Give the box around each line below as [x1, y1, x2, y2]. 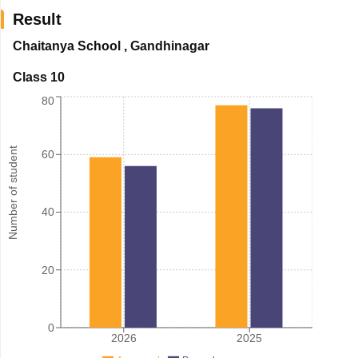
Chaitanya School [12, 38, 121, 53]
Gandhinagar [129, 38, 209, 53]
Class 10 [12, 70, 65, 84]
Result [12, 10, 62, 28]
